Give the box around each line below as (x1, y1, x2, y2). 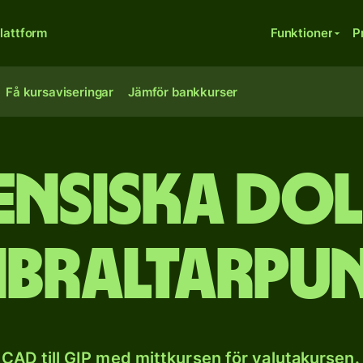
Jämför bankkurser (128, 84, 238, 100)
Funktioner (270, 25, 333, 41)
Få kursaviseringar (6, 84, 114, 100)
